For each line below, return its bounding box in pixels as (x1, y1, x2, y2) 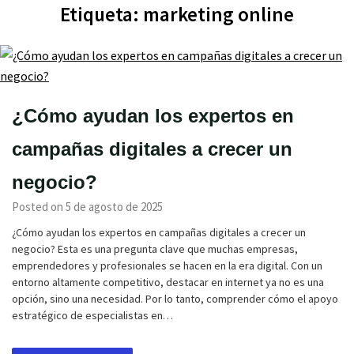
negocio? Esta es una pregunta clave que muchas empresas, (12, 242, 298, 256)
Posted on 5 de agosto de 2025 (12, 199, 163, 214)
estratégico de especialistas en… (12, 308, 173, 322)
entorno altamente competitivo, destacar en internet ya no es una (12, 275, 324, 289)
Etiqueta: (60, 2, 143, 27)
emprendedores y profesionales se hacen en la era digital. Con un (12, 258, 322, 273)
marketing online (143, 2, 294, 27)
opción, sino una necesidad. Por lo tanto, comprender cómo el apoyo (12, 292, 338, 306)
